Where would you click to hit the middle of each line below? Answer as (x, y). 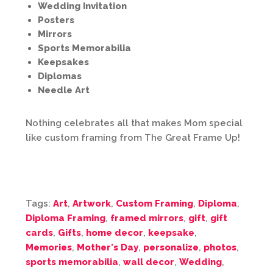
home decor (115, 233)
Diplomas (60, 76)
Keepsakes (63, 62)
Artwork (92, 204)
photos (220, 248)
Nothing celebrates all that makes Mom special (134, 123)
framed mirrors (147, 218)
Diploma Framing (66, 218)
